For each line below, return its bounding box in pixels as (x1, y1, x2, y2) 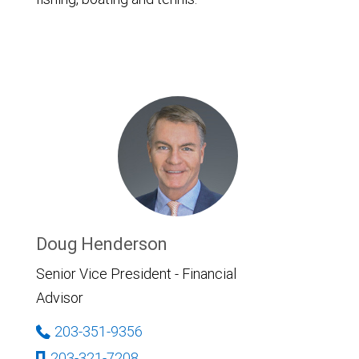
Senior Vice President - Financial (36, 264, 236, 283)
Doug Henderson (36, 233, 167, 255)
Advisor (36, 288, 83, 307)
